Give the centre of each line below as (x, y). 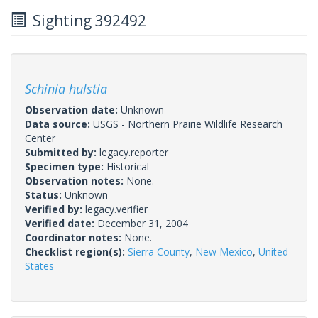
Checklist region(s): (76, 251)
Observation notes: (76, 180)
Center (40, 138)
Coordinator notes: (75, 237)
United (273, 251)
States (39, 265)
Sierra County (159, 251)
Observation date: (73, 109)
